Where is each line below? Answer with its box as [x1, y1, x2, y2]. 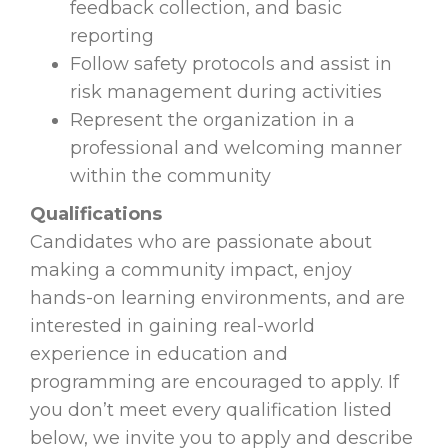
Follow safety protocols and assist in [70, 53, 392, 76]
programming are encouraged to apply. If [30, 371, 399, 394]
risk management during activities [70, 81, 382, 104]
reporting [70, 25, 154, 48]
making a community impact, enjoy [30, 259, 352, 282]
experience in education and [30, 343, 288, 366]
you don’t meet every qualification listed [30, 399, 392, 422]
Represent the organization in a [70, 109, 355, 132]
